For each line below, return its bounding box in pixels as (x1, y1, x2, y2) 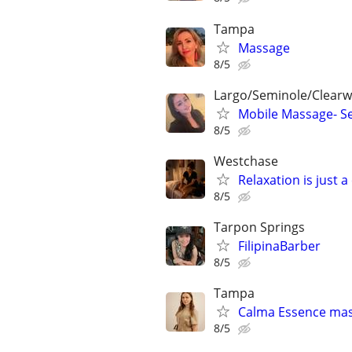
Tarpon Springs (214, 218, 305, 236)
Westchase (214, 152, 278, 170)
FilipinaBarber (238, 237, 321, 255)
